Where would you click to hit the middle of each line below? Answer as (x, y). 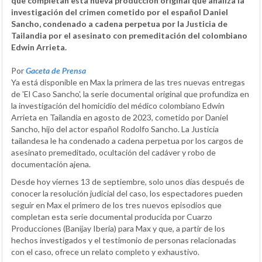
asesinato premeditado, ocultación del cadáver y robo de (113, 152)
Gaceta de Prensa (56, 70)
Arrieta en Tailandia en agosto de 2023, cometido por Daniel (120, 117)
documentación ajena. (51, 164)
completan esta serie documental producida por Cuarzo (112, 216)
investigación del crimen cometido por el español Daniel (120, 12)
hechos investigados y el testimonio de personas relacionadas (124, 240)
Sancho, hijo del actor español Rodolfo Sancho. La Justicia (115, 129)
